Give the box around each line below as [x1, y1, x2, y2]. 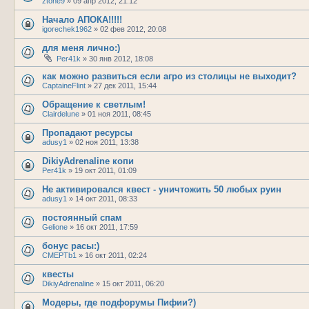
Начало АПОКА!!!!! [42, 14, 122, 25]
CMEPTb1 [42, 250, 77, 259]
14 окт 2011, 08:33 [75, 194, 137, 203]
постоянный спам [42, 212, 122, 223]
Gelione [42, 222, 68, 231]
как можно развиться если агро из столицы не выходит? [42, 70, 297, 81]
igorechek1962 [42, 24, 92, 33]
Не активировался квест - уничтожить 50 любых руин [42, 183, 281, 195]
